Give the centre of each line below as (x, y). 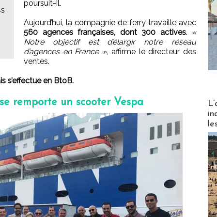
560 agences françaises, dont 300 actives (105, 32)
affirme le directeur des (152, 52)
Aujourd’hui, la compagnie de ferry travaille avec (110, 23)
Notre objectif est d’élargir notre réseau (110, 42)
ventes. (37, 62)
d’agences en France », (66, 52)
